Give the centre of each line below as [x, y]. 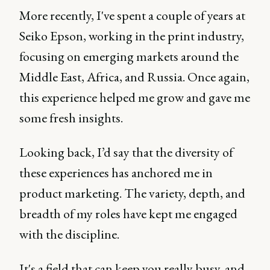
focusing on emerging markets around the [129, 56]
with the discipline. [69, 234]
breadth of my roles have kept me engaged [128, 213]
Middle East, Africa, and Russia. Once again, [134, 77]
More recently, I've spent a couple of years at [132, 15]
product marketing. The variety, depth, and [132, 193]
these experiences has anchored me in [116, 172]
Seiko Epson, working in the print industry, [132, 36]
